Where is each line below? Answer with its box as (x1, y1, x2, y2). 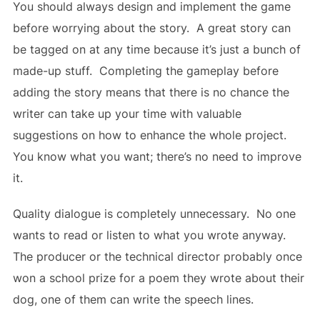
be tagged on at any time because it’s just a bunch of (12, 42, 301, 57)
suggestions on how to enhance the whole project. (12, 128, 290, 143)
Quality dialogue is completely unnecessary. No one (12, 206, 296, 221)
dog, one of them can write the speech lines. (12, 292, 254, 307)
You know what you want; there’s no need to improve (12, 149, 301, 164)
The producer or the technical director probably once (12, 249, 302, 264)
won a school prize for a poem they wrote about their (12, 271, 304, 286)
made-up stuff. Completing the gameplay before (12, 64, 279, 79)
